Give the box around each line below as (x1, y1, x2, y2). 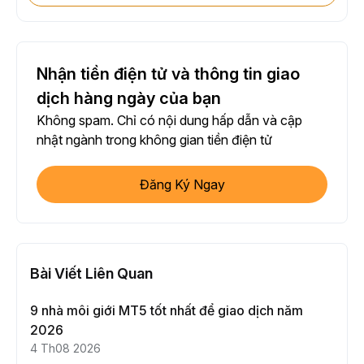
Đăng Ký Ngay (139, 176, 225, 193)
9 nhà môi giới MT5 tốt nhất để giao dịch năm (30, 302, 303, 319)
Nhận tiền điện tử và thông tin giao (37, 64, 300, 84)
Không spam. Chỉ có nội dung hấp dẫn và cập (37, 112, 302, 129)
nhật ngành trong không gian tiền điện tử (37, 132, 272, 149)
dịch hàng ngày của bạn (37, 89, 221, 109)
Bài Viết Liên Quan (30, 265, 153, 283)
